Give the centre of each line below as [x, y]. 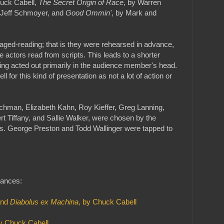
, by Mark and [134, 12]
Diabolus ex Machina [44, 201]
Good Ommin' [88, 12]
